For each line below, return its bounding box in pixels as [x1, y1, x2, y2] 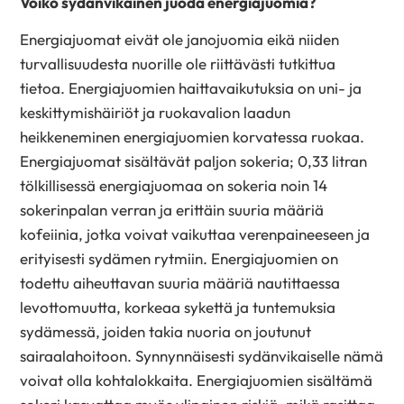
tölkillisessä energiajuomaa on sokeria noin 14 [20, 175, 328, 195]
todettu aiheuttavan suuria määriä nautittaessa [20, 272, 341, 292]
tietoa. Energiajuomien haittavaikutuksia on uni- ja [20, 78, 363, 97]
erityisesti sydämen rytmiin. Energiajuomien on [20, 248, 339, 268]
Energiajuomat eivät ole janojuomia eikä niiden [20, 29, 340, 49]
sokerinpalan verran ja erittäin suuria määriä [20, 199, 325, 219]
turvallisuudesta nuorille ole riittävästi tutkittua [20, 53, 336, 73]
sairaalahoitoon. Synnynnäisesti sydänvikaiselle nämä [20, 345, 384, 365]
